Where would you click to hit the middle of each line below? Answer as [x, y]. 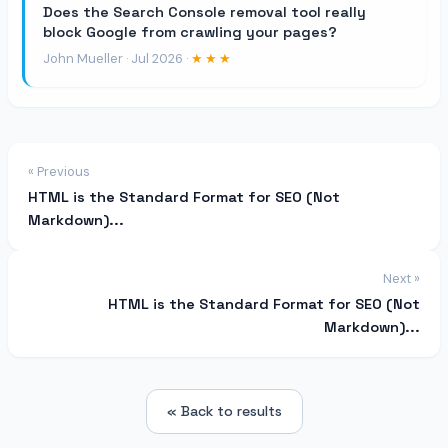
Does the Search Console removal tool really [204, 11]
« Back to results [224, 410]
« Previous [59, 171]
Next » [401, 278]
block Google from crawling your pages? [190, 31]
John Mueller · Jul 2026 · [117, 58]
